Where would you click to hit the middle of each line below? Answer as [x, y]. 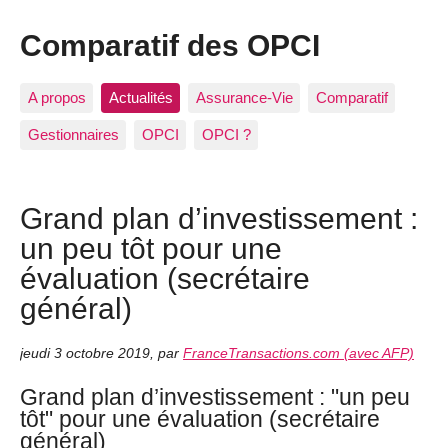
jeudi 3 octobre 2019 [85, 353]
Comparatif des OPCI [170, 45]
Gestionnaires [73, 135]
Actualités [140, 97]
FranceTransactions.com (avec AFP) [298, 353]
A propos [56, 97]
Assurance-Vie [244, 97]
